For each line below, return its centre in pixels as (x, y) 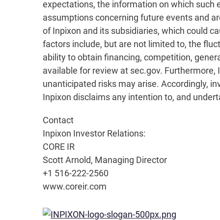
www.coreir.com (75, 186)
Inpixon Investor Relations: (94, 133)
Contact (58, 120)
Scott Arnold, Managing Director (105, 160)
